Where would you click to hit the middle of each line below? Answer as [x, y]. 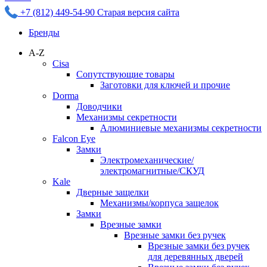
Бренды [44, 33]
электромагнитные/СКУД [152, 171]
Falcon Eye [74, 139]
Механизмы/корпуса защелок [159, 203]
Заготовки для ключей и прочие [165, 85]
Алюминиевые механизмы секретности [181, 128]
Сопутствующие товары [125, 74]
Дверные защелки [113, 193]
